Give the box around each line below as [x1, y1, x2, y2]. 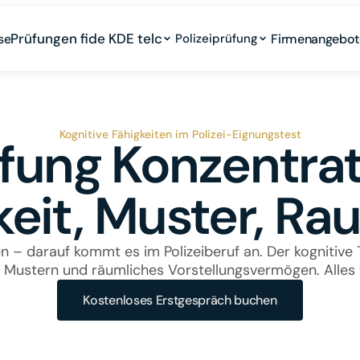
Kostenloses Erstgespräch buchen [83, 292, 277, 309]
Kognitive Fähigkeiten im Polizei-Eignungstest [59, 127, 301, 141]
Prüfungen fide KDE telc [10, 30, 163, 47]
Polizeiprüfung [175, 30, 259, 47]
